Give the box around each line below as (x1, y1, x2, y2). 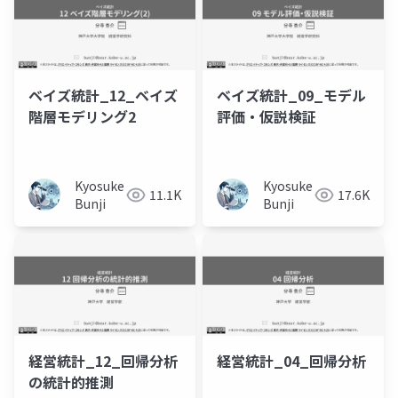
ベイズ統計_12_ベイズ (28, 84, 178, 107)
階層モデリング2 (28, 106, 136, 128)
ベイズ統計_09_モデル (217, 84, 366, 107)
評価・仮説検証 (217, 106, 316, 128)
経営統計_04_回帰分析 (217, 349, 366, 371)
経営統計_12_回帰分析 (28, 349, 178, 371)
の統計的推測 (28, 370, 114, 393)
